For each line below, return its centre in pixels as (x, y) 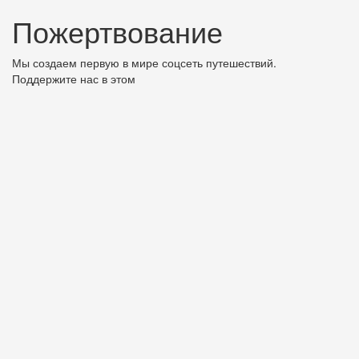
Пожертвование (117, 31)
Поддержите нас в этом (74, 79)
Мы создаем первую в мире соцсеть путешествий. (144, 63)
